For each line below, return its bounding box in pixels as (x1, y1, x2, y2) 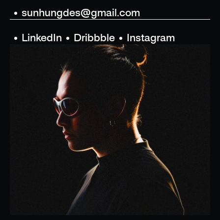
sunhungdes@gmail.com (22, 8, 140, 18)
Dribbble (74, 33, 115, 43)
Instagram (127, 33, 175, 43)
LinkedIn (22, 33, 62, 43)
